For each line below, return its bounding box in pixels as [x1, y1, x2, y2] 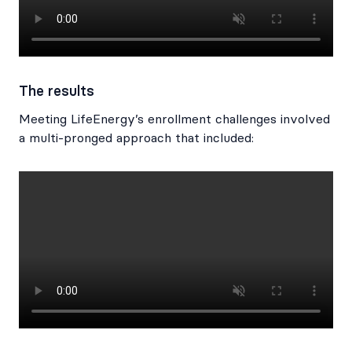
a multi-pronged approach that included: [19, 130, 254, 146]
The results [19, 82, 94, 101]
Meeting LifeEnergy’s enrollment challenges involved [19, 112, 330, 127]
